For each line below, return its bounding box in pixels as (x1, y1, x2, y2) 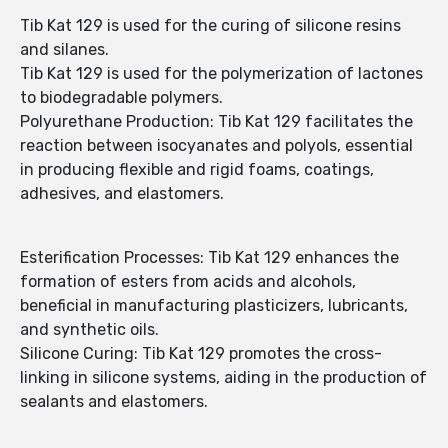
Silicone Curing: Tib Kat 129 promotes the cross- (20, 344, 382, 364)
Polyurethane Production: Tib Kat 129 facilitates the (20, 112, 413, 132)
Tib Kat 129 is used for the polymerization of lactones (20, 64, 423, 84)
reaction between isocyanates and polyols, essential (20, 136, 413, 156)
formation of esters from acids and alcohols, (20, 272, 356, 292)
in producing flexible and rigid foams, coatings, (20, 160, 374, 180)
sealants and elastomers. (20, 392, 208, 412)
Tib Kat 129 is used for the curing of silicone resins (20, 16, 401, 36)
